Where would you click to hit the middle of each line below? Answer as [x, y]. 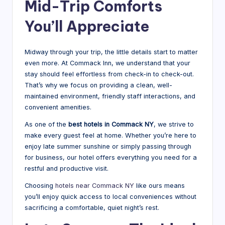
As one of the [46, 124]
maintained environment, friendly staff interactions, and [110, 96]
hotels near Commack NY [95, 185]
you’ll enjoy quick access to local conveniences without [110, 196]
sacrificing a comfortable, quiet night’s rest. [92, 207]
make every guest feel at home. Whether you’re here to [110, 135]
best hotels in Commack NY [111, 124]
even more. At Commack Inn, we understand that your [107, 63]
